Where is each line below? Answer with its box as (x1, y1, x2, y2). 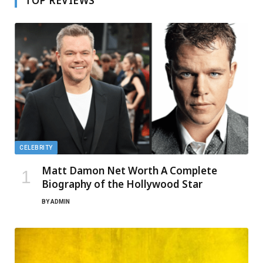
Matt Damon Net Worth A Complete (42, 163, 217, 177)
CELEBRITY (19, 144, 53, 151)
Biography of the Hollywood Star (42, 177, 203, 191)
